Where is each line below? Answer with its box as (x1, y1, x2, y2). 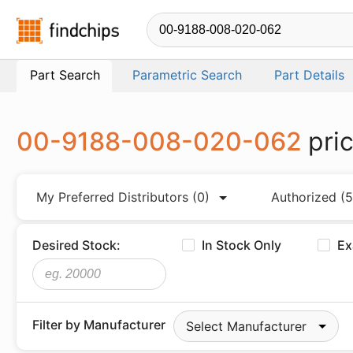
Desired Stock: (32, 237, 121, 253)
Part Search (30, 67, 100, 83)
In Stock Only (202, 237, 282, 253)
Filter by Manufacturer (32, 317, 165, 333)
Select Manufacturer (186, 318, 307, 334)
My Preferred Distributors (36, 189, 192, 205)
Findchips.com (119, 19, 205, 35)
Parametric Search (132, 67, 242, 83)
